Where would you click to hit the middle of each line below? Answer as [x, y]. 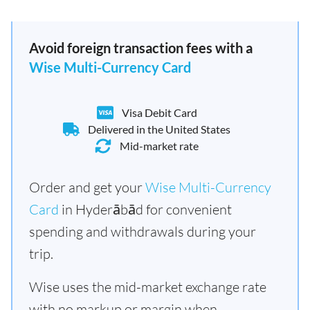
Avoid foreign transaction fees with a [141, 48]
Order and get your [87, 187]
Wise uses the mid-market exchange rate [148, 287]
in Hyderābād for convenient [145, 209]
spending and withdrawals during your [143, 231]
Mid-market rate [159, 146]
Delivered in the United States [159, 129]
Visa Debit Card [159, 112]
